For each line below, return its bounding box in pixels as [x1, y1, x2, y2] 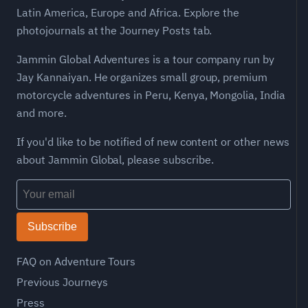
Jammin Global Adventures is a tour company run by [16, 52, 274, 66]
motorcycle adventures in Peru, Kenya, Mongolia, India [16, 87, 285, 102]
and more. [16, 105, 67, 120]
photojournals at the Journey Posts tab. [16, 23, 212, 37]
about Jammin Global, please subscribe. [16, 152, 214, 166]
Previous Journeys [16, 274, 108, 289]
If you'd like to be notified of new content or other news [16, 134, 289, 148]
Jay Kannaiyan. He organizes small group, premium [16, 69, 268, 84]
